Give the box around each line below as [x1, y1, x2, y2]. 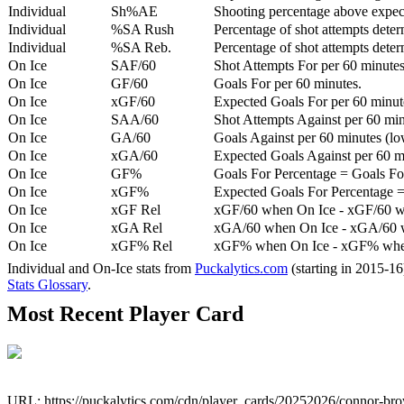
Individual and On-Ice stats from [7, 261, 195, 277]
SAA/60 [111, 112, 159, 128]
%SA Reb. [111, 40, 171, 56]
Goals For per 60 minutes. [214, 76, 362, 92]
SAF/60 [111, 58, 156, 74]
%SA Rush [111, 22, 174, 38]
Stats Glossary [7, 277, 87, 293]
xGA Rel [111, 220, 162, 236]
